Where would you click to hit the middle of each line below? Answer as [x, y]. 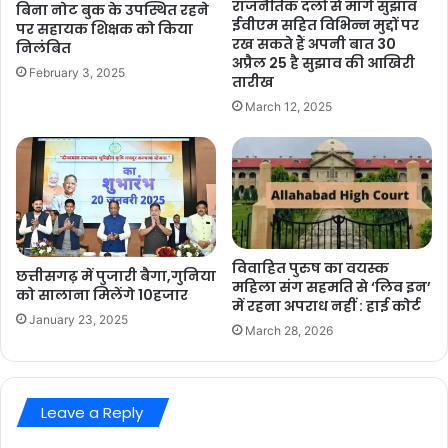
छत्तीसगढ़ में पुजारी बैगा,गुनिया [116, 275]
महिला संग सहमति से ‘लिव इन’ [331, 287]
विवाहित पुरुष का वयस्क [310, 268]
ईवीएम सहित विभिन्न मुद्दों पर [325, 24]
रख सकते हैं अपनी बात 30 [314, 43]
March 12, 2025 [288, 106]
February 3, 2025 [77, 72]
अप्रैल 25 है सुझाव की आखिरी [323, 62]
